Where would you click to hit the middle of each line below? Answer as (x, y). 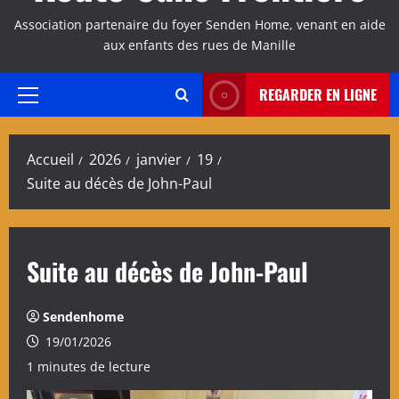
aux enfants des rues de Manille (199, 45)
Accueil (50, 159)
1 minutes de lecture (89, 366)
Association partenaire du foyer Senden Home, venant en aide (199, 24)
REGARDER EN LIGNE (318, 94)
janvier (159, 159)
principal (54, 126)
